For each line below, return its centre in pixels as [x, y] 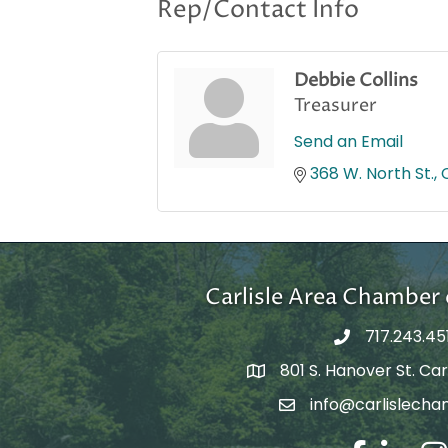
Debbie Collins [356, 81]
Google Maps [297, 374]
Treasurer [335, 106]
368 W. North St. [372, 174]
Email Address [333, 408]
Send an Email [348, 142]
